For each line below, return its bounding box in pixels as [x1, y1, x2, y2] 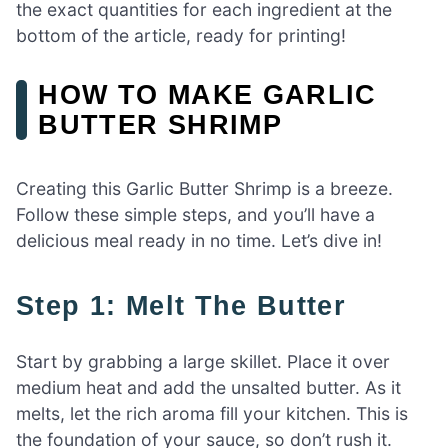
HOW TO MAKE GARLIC [38, 79, 377, 111]
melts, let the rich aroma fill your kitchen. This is [16, 402, 408, 424]
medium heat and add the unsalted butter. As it [16, 376, 401, 398]
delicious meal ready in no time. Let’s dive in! [16, 229, 382, 251]
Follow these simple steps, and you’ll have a [16, 203, 375, 225]
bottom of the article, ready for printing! [16, 25, 346, 47]
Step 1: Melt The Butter [35, 289, 347, 321]
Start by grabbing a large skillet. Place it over [16, 350, 390, 372]
